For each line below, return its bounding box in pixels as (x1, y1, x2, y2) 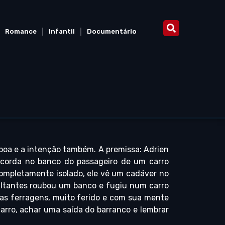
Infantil (48, 28, 75, 35)
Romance (5, 28, 37, 35)
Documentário (86, 28, 137, 35)
